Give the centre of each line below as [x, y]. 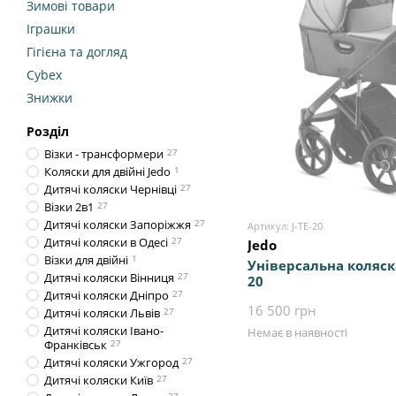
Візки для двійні [86, 260]
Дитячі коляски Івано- [104, 331]
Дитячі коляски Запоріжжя [118, 225]
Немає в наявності [297, 333]
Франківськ [76, 345]
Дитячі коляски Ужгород [111, 362]
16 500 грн [282, 311]
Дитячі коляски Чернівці [110, 189]
